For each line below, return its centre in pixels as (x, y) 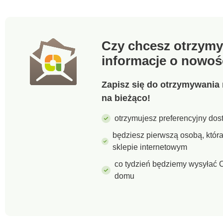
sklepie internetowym (150, 147)
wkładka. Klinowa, (189, 6)
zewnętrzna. (178, 25)
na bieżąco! (126, 98)
